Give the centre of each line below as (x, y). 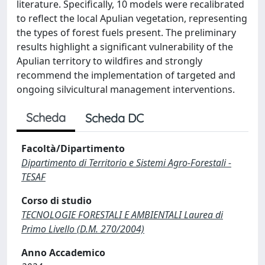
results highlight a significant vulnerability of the (125, 47)
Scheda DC (114, 118)
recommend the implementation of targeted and (126, 75)
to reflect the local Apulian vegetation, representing (132, 18)
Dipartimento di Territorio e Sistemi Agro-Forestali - (126, 163)
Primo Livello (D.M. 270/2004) (83, 229)
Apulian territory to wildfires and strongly (109, 61)
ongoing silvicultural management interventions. (126, 89)
